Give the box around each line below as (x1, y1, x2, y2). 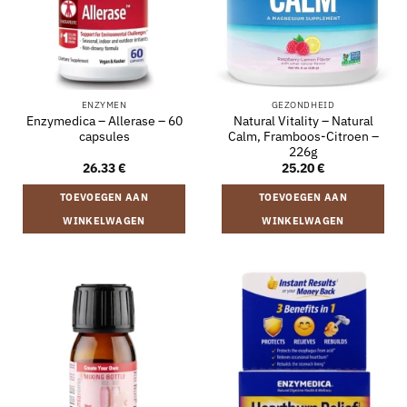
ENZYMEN (81, 98, 127, 111)
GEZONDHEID (271, 98, 335, 111)
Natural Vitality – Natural (233, 112, 373, 129)
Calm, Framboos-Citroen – (227, 127, 379, 144)
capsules (78, 127, 130, 144)
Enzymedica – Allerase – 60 (25, 112, 183, 129)
